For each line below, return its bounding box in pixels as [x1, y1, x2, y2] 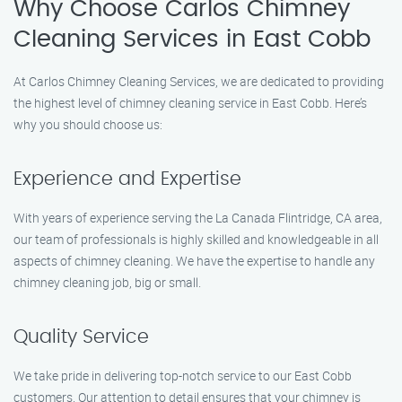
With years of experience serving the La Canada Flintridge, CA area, [13, 209, 382, 226]
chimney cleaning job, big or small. [13, 274, 201, 291]
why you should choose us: [13, 116, 162, 133]
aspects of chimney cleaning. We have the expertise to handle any [13, 252, 375, 269]
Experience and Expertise [13, 170, 241, 188]
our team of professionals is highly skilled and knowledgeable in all [13, 231, 379, 248]
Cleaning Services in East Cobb [13, 28, 371, 51]
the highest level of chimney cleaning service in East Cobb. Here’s [13, 94, 367, 111]
